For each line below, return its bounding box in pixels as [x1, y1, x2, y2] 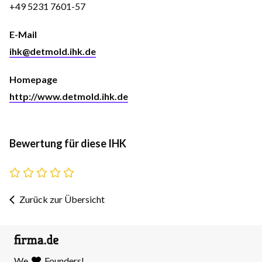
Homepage [9, 74, 57, 85]
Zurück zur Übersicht [19, 194, 105, 205]
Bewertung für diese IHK [9, 137, 126, 150]
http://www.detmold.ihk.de [9, 91, 128, 102]
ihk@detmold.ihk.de [9, 46, 96, 57]
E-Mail [9, 29, 37, 40]
